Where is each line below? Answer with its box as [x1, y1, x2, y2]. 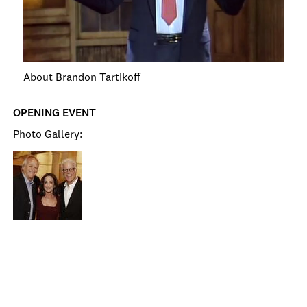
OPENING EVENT [13, 108, 96, 119]
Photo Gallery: [13, 130, 82, 140]
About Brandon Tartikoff [23, 73, 140, 84]
